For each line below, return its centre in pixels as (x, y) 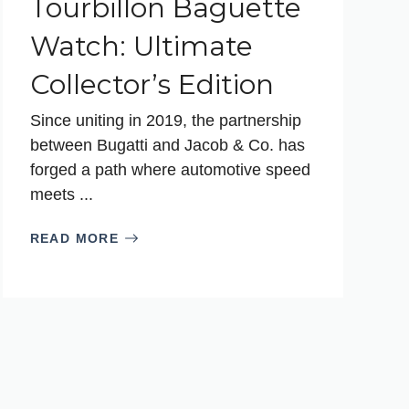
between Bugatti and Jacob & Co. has (167, 145)
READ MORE (74, 238)
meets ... (61, 194)
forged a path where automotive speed (170, 169)
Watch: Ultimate (141, 46)
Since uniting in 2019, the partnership (165, 120)
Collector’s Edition (152, 84)
